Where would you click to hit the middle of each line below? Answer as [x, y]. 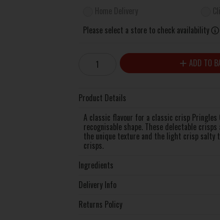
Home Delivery [117, 11]
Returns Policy [100, 204]
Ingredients [96, 165]
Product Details [102, 97]
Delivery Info [97, 184]
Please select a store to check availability [146, 30]
